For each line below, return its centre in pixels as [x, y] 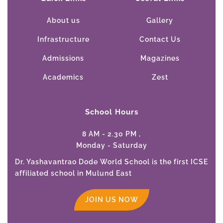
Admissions [63, 58]
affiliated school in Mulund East [73, 173]
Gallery [160, 20]
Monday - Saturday [111, 145]
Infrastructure [63, 39]
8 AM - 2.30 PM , [111, 134]
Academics [63, 77]
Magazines [160, 58]
